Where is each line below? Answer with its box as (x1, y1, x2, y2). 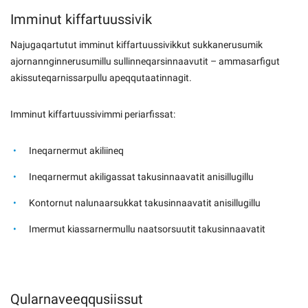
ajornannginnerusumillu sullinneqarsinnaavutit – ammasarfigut (10, 56, 280, 67)
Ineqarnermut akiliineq (29, 144, 124, 157)
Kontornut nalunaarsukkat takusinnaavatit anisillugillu (29, 197, 261, 209)
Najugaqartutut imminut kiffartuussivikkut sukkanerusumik (10, 39, 263, 51)
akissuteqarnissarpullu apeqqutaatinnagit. (10, 72, 192, 84)
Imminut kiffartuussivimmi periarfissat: (10, 108, 175, 120)
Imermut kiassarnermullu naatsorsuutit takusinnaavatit (29, 223, 265, 235)
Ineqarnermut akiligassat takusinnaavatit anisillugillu (29, 170, 254, 183)
